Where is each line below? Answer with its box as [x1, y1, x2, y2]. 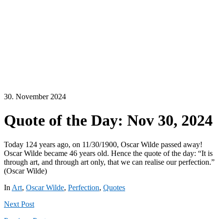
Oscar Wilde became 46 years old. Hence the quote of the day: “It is [4, 149, 213, 157]
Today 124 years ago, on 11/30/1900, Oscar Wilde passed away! [4, 140, 202, 149]
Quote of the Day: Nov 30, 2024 [4, 111, 213, 130]
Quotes [103, 183, 125, 192]
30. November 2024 [4, 92, 66, 101]
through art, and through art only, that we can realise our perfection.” [4, 157, 215, 166]
